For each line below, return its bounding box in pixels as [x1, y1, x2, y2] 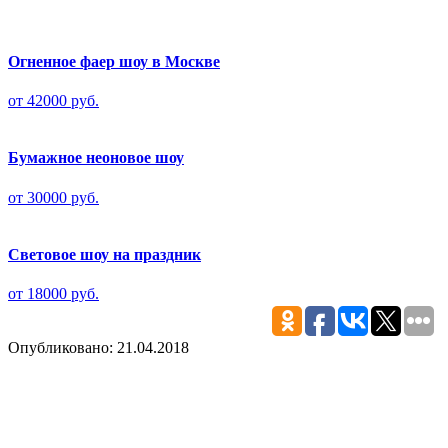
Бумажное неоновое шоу [8, 149, 184, 167]
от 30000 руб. [8, 188, 99, 206]
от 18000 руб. [8, 285, 99, 303]
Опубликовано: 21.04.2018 [8, 339, 189, 357]
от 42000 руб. [8, 92, 99, 110]
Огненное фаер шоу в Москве [8, 52, 220, 70]
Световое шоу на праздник [8, 245, 201, 263]
